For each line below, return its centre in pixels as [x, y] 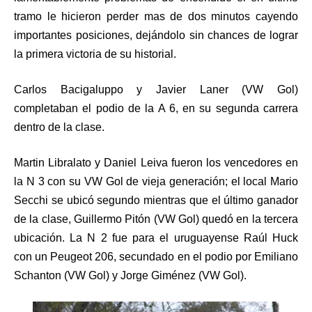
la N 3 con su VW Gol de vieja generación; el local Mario [156, 181]
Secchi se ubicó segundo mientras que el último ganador [156, 200]
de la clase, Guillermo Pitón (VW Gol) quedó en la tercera [156, 219]
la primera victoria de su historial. [95, 54]
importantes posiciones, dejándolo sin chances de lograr [156, 35]
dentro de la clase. [59, 127]
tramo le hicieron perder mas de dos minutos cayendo [156, 16]
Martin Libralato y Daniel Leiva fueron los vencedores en [156, 162]
